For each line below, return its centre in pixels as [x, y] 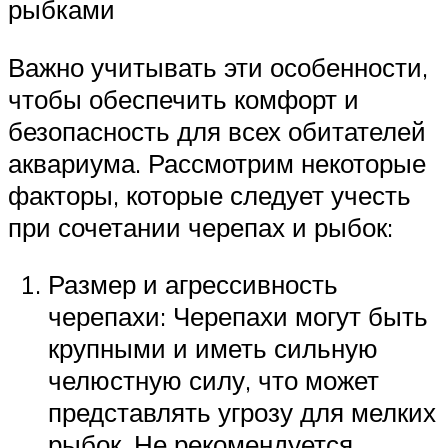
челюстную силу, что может [213, 380]
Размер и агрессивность [193, 284]
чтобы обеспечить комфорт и [183, 98]
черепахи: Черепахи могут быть [238, 316]
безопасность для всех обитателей [217, 130]
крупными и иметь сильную [213, 348]
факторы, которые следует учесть [209, 194]
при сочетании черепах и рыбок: [200, 226]
